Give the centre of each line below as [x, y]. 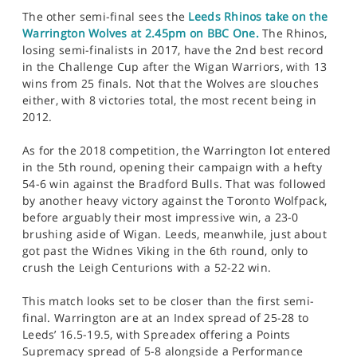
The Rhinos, [293, 33]
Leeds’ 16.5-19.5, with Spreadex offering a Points [157, 334]
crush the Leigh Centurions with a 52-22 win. [147, 267]
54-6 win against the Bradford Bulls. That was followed [175, 184]
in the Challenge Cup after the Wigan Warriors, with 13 [175, 67]
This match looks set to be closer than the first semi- [169, 301]
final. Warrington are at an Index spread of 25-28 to [166, 318]
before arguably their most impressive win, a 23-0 [161, 217]
